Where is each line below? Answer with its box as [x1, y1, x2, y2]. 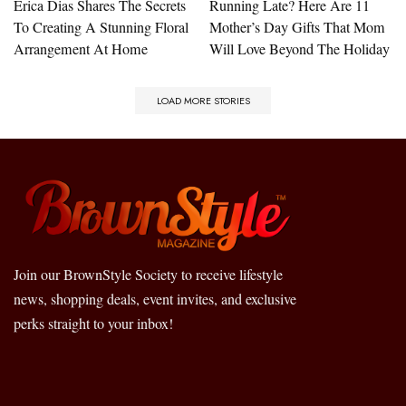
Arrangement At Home [14, 38, 148, 59]
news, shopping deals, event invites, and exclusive [14, 289, 296, 309]
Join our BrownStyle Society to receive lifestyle [14, 265, 283, 285]
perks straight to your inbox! [14, 314, 173, 333]
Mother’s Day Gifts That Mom [209, 16, 385, 37]
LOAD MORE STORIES [156, 92, 250, 108]
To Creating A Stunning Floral [14, 16, 188, 37]
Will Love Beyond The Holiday [209, 38, 390, 59]
